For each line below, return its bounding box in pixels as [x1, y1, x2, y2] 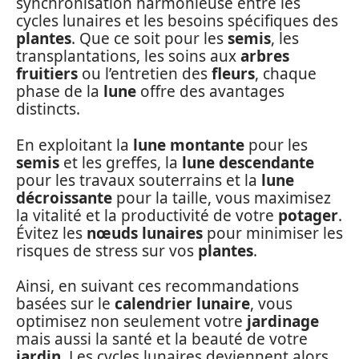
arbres [240, 46, 289, 67]
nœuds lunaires [87, 222, 203, 244]
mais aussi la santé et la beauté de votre [16, 329, 308, 350]
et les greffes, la [59, 151, 182, 173]
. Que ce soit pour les [71, 28, 228, 50]
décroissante [16, 187, 112, 208]
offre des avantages [136, 81, 284, 103]
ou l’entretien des [78, 63, 212, 85]
